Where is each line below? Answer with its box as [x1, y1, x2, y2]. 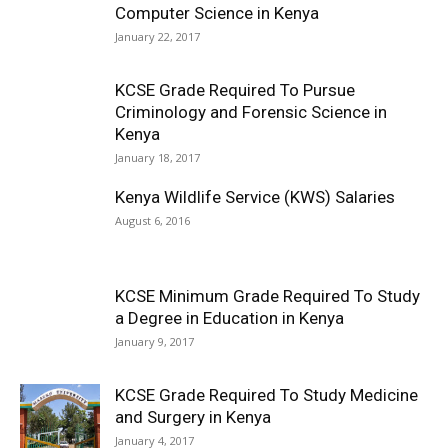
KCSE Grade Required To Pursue [115, 80, 355, 100]
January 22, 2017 [115, 29, 200, 44]
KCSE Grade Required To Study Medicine [115, 385, 418, 405]
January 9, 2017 [115, 334, 194, 349]
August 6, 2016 [115, 213, 190, 228]
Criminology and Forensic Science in [115, 102, 387, 122]
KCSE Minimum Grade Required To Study [115, 286, 420, 306]
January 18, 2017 [115, 150, 200, 165]
